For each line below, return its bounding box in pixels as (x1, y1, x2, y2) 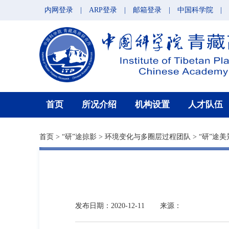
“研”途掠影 (62, 133, 97, 141)
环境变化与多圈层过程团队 (105, 133, 191, 141)
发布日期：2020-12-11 (75, 202, 145, 210)
